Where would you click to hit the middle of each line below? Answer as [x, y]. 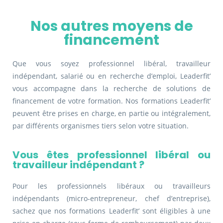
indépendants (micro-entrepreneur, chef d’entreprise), [111, 199]
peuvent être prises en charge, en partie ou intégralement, [111, 113]
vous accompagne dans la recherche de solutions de [111, 89]
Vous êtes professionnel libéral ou [111, 155]
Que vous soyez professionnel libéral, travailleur [111, 64]
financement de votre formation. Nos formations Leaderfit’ [111, 101]
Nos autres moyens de [111, 26]
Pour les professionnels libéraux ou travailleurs [111, 186]
